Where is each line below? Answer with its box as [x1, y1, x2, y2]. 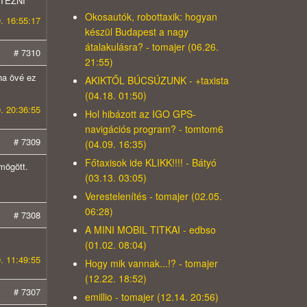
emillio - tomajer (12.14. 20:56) [84, 290, 219, 304]
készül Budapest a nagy [84, 25, 188, 39]
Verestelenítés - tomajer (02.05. [84, 189, 222, 204]
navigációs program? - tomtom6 [84, 122, 223, 136]
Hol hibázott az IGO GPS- [84, 107, 196, 121]
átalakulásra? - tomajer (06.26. [84, 40, 219, 54]
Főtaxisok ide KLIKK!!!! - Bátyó [84, 156, 217, 170]
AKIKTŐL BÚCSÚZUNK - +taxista [84, 73, 229, 88]
